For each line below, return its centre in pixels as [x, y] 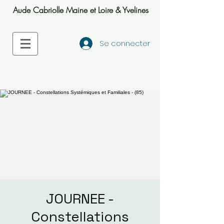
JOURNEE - [80, 198]
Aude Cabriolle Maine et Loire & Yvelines [80, 10]
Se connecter [125, 43]
